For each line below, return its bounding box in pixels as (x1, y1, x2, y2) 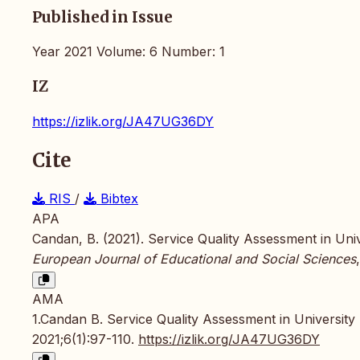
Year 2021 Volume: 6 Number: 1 (32, 43, 225, 60)
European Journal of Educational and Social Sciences (32, 250, 356, 267)
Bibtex (96, 190, 138, 207)
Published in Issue (32, 7, 173, 27)
